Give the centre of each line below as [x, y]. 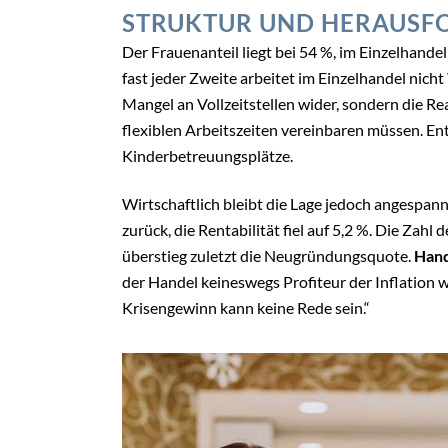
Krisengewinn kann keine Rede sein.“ [246, 308]
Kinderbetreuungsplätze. [207, 156]
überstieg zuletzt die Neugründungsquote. [268, 256]
